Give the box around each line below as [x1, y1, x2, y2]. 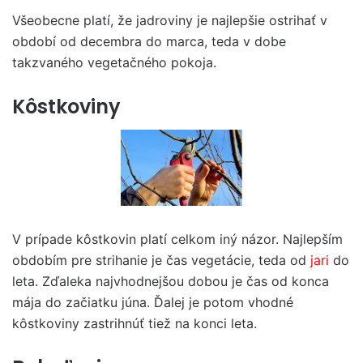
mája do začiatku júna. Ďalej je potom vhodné [12, 294, 293, 311]
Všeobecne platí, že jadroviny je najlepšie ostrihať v [12, 12, 327, 28]
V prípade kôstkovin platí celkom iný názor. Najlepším [12, 231, 343, 248]
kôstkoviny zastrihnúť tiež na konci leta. [12, 315, 257, 332]
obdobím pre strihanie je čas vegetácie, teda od [12, 252, 310, 269]
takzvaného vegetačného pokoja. [12, 54, 216, 70]
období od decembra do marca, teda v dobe [12, 33, 286, 49]
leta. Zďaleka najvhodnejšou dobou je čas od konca [12, 273, 329, 290]
